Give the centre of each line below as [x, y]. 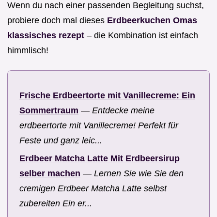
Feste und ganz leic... [61, 141]
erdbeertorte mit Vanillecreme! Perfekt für [99, 126]
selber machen [50, 173]
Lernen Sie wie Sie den [139, 173]
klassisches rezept [46, 36]
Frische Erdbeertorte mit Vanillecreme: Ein [107, 96]
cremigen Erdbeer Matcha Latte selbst [93, 188]
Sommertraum [49, 111]
